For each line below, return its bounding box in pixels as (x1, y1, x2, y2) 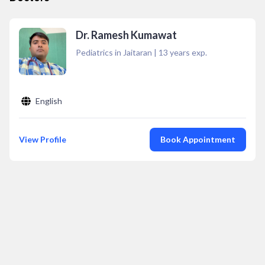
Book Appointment (160, 134, 235, 144)
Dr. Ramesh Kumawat (76, 28, 177, 41)
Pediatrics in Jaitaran (76, 47, 152, 57)
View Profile (19, 134, 66, 144)
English (35, 96, 62, 106)
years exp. (168, 47, 207, 57)
